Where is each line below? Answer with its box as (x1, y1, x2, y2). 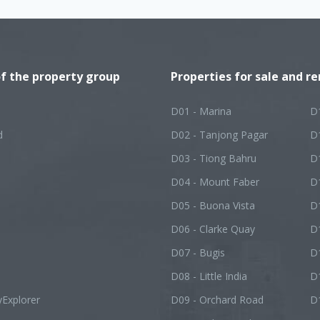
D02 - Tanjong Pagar (171, 128, 268, 141)
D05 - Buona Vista (171, 199, 255, 212)
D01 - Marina (171, 104, 231, 118)
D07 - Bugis (171, 246, 225, 259)
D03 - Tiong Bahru (171, 151, 256, 165)
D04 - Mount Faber (171, 175, 259, 189)
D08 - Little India (171, 269, 247, 283)
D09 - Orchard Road (171, 293, 264, 306)
